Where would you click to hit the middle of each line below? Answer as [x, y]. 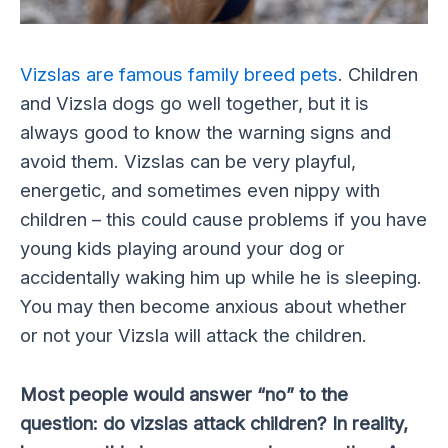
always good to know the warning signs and [205, 132]
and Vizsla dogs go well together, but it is [194, 103]
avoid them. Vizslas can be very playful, [188, 161]
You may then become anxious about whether [213, 306]
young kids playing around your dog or [182, 248]
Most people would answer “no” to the [184, 393]
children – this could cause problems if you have [223, 219]
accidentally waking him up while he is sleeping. [221, 277]
